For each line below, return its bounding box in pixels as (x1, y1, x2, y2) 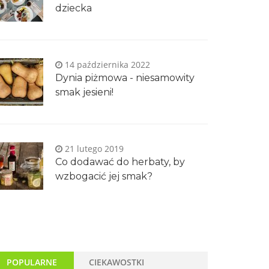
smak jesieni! (55, 86, 113, 98)
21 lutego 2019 (62, 143, 124, 155)
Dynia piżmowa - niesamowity (55, 72, 195, 84)
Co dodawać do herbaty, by (55, 156, 185, 168)
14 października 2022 (62, 59, 150, 71)
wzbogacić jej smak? (55, 171, 153, 183)
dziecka (55, 2, 92, 14)
